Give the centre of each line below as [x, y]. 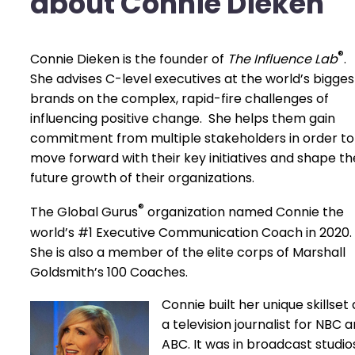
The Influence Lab [282, 59]
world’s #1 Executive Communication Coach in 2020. [191, 232]
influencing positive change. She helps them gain [183, 119]
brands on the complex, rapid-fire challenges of [179, 99]
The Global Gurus [84, 212]
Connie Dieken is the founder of [129, 59]
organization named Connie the [244, 212]
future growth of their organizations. [142, 178]
